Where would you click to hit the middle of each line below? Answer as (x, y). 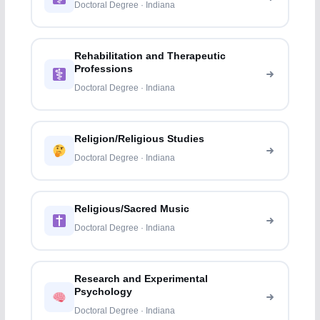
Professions (104, 69)
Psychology (104, 292)
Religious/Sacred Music (132, 209)
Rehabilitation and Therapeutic (150, 56)
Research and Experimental (141, 279)
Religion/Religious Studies (140, 139)
